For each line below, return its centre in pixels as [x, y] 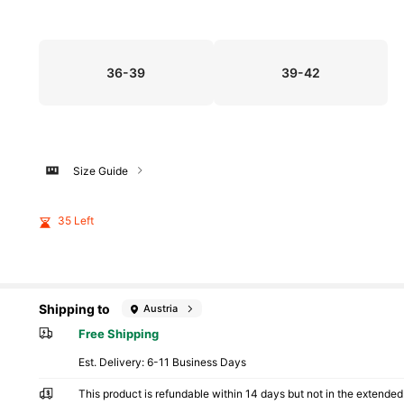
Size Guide [100, 170]
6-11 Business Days [197, 363]
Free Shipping [119, 333]
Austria [161, 308]
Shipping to [74, 308]
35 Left [76, 220]
